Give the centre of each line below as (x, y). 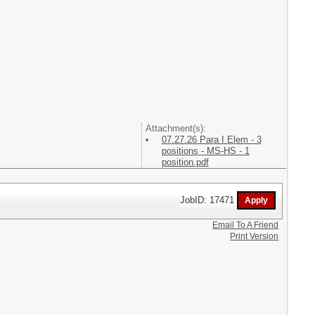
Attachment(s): (175, 128)
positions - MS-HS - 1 (205, 150)
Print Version (255, 236)
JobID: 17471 (209, 200)
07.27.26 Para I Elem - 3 (211, 139)
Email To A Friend (246, 225)
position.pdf (185, 162)
